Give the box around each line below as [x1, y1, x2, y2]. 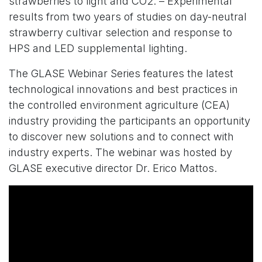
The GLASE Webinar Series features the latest [9, 67, 233, 80]
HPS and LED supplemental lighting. [9, 42, 187, 54]
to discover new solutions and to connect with [9, 130, 234, 143]
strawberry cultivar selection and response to [9, 26, 232, 39]
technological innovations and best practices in [9, 82, 238, 95]
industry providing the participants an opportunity [9, 114, 250, 127]
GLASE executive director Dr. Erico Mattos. [9, 161, 217, 174]
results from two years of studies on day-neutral [9, 10, 247, 23]
